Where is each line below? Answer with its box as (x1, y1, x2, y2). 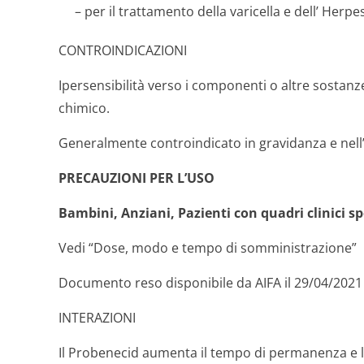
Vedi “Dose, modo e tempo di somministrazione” (58, 239, 357, 257)
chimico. (58, 99, 110, 117)
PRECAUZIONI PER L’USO (58, 169, 214, 187)
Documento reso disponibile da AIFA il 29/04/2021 (58, 274, 362, 292)
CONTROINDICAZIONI (58, 41, 187, 59)
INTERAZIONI (58, 309, 136, 327)
